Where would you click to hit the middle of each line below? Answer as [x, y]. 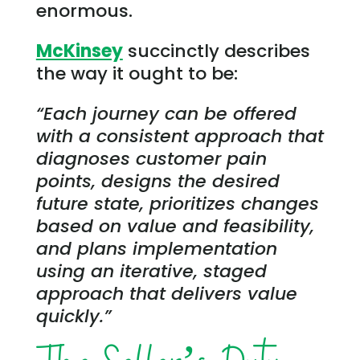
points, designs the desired [157, 182]
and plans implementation [156, 249]
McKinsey [79, 51]
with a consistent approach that [180, 137]
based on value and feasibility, [175, 227]
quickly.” [73, 317]
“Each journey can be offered [166, 114]
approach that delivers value [166, 294]
